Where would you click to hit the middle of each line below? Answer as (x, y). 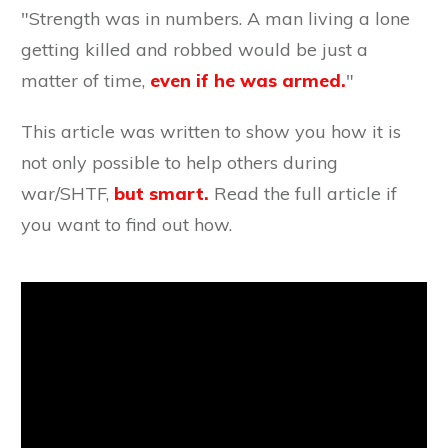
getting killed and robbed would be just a (194, 49)
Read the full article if (303, 193)
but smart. (159, 193)
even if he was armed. (248, 80)
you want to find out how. (126, 224)
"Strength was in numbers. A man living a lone (215, 18)
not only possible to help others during (179, 162)
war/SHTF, (65, 193)
